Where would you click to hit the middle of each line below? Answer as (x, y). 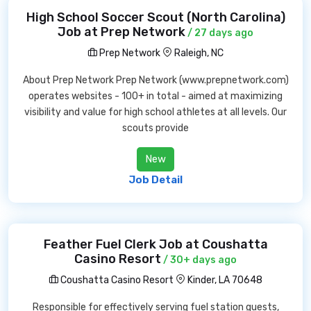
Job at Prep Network (121, 32)
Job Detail (155, 180)
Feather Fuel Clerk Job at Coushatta (155, 244)
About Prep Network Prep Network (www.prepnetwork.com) (155, 80)
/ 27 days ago (219, 33)
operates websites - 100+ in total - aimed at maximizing (155, 96)
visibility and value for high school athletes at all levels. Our (155, 112)
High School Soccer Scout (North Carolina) (155, 17)
